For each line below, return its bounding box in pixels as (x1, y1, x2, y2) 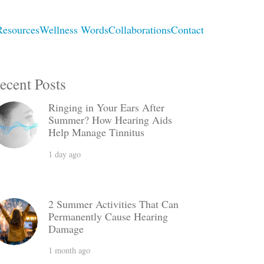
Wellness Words (39, 22, 109, 37)
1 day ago (48, 148, 81, 160)
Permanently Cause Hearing (48, 209, 169, 223)
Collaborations (108, 22, 171, 37)
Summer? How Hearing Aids (48, 113, 173, 127)
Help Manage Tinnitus (48, 125, 145, 140)
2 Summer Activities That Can (48, 196, 179, 211)
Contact (171, 22, 204, 37)
